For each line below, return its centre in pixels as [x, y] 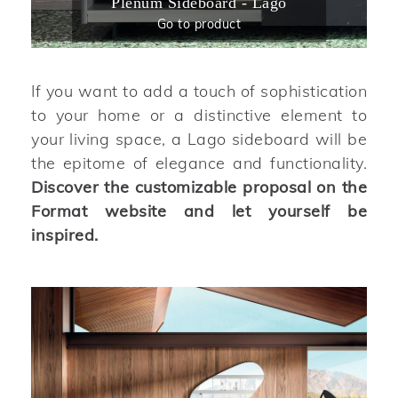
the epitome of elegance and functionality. [199, 163]
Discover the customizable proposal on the [199, 187]
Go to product [199, 24]
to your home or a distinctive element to [199, 115]
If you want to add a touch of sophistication [199, 91]
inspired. [65, 235]
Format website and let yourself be [199, 211]
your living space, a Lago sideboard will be [199, 139]
